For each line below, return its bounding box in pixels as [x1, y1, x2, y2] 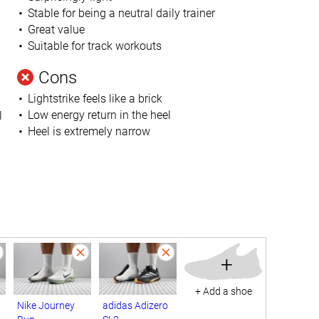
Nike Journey [17, 299, 75, 311]
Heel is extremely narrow [27, 125, 150, 138]
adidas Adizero [103, 299, 168, 311]
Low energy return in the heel [27, 108, 171, 122]
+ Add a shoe [194, 285, 252, 297]
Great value [27, 23, 85, 36]
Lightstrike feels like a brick [27, 92, 162, 105]
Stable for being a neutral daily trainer [27, 6, 215, 20]
